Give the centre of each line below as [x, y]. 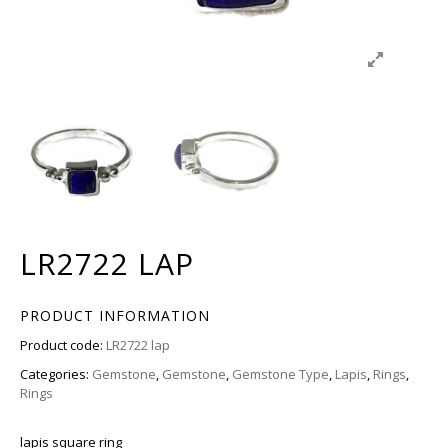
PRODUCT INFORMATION [115, 315]
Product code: [63, 345]
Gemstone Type [280, 374]
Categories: [56, 374]
